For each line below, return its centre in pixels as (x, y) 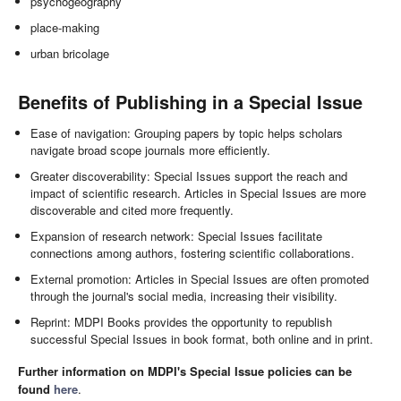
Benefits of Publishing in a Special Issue (190, 102)
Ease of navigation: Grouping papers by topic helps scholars (187, 133)
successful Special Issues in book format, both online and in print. (202, 339)
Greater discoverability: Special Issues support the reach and (189, 176)
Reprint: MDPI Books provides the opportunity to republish (182, 322)
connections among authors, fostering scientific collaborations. (193, 253)
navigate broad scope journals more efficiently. (151, 150)
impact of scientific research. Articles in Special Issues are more (199, 193)
